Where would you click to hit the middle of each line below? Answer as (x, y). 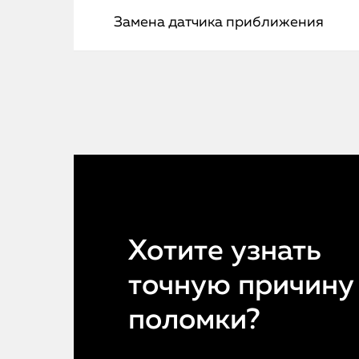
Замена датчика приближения (219, 22)
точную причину (241, 286)
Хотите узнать (225, 252)
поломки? (194, 321)
